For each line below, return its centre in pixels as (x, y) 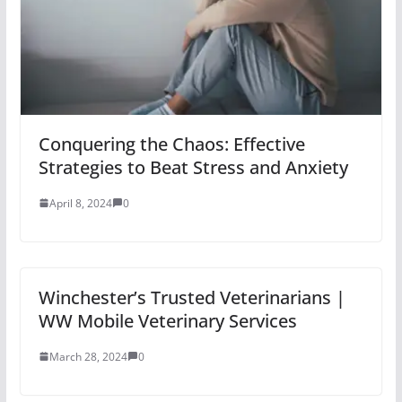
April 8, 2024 (80, 203)
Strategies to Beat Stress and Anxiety (193, 167)
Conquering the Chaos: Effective (171, 144)
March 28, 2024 (88, 356)
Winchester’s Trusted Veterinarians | (192, 297)
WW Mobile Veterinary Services (167, 320)
